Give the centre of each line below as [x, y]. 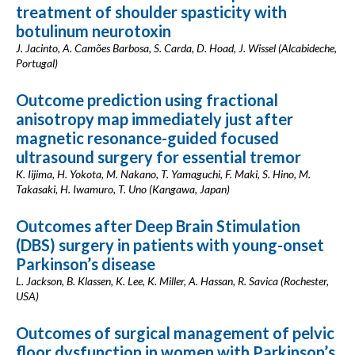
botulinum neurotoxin [94, 31]
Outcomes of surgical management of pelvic [175, 333]
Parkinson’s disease [86, 264]
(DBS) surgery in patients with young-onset [170, 245]
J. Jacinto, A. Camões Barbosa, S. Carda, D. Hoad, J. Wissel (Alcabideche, [176, 48]
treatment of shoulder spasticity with [151, 12]
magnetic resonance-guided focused [147, 138]
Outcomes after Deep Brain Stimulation [158, 226]
